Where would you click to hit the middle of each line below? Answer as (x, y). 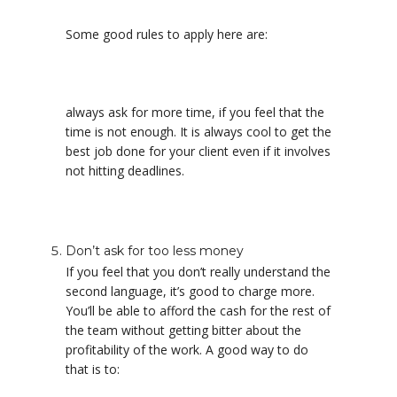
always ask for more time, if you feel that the (195, 112)
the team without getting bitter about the (183, 330)
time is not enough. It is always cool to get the (198, 132)
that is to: (93, 369)
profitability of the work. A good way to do (187, 350)
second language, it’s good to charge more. (190, 291)
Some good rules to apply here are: (167, 34)
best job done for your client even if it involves (198, 151)
